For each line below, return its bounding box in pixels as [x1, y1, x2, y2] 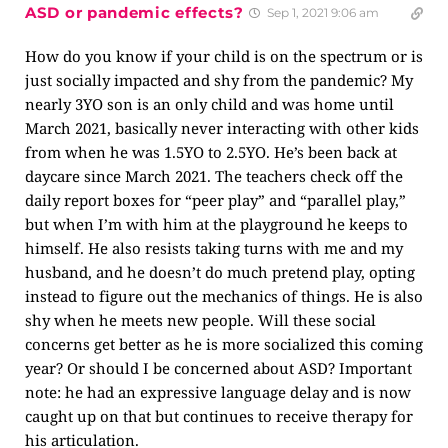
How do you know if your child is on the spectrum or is [25, 46, 423, 66]
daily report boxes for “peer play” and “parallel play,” [25, 190, 406, 210]
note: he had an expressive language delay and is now [25, 382, 411, 402]
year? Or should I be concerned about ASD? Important [25, 358, 412, 378]
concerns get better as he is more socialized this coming [25, 334, 423, 354]
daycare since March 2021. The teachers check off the [25, 166, 403, 186]
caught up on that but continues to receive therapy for [25, 406, 413, 426]
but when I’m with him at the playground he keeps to [25, 214, 408, 234]
